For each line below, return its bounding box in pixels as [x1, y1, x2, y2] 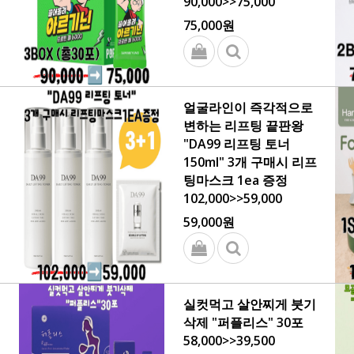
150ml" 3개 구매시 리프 [183, 153, 317, 171]
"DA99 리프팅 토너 [183, 135, 290, 153]
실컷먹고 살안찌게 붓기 [183, 296, 316, 313]
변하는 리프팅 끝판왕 [183, 117, 303, 134]
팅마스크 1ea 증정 [183, 171, 288, 189]
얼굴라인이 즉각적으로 [183, 99, 313, 116]
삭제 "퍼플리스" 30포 [183, 314, 303, 331]
